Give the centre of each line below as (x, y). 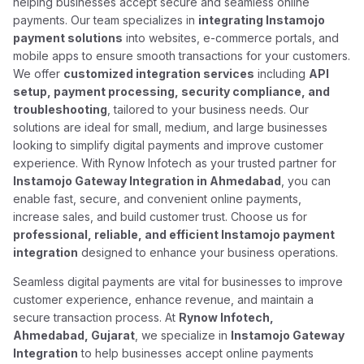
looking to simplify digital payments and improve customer (169, 145)
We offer (39, 74)
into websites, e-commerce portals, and (231, 38)
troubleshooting (61, 109)
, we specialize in (183, 335)
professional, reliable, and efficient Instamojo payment (174, 234)
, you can (306, 181)
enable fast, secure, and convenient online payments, (158, 199)
